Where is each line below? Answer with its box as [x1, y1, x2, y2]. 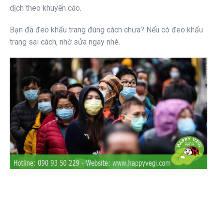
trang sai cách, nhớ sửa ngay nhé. [10, 37, 120, 47]
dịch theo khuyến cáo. [10, 3, 81, 13]
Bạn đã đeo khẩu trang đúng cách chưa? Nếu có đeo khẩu [10, 25, 203, 35]
